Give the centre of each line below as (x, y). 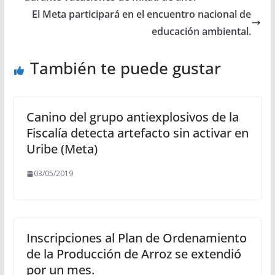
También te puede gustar (125, 68)
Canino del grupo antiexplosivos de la (132, 117)
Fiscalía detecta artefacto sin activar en (137, 133)
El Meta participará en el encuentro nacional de (142, 14)
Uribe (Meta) (62, 149)
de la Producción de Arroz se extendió (134, 254)
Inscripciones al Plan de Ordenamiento (136, 238)
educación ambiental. (202, 32)
